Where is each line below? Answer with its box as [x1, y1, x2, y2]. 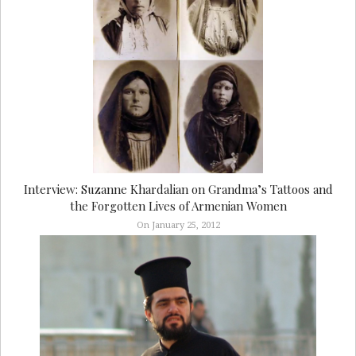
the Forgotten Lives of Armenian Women [69, 198, 287, 215]
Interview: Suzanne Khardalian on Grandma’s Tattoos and [23, 181, 333, 198]
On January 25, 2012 [136, 220, 220, 231]
